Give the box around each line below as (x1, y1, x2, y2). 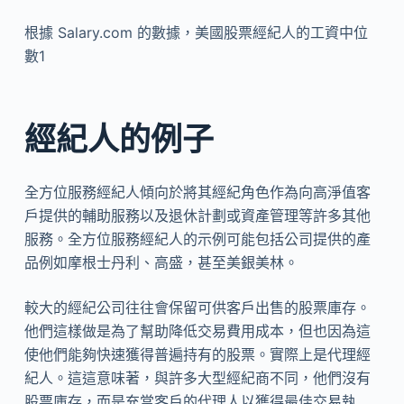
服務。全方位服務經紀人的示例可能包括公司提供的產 (23, 230, 371, 248)
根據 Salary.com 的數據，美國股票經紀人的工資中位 (23, 23, 368, 41)
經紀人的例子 (23, 119, 214, 158)
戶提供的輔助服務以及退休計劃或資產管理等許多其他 (23, 207, 371, 225)
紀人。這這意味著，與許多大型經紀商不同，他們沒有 (23, 369, 371, 387)
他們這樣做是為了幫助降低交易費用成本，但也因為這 (23, 322, 371, 340)
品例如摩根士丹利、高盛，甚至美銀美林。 (23, 253, 298, 271)
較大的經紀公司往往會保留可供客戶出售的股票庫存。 (23, 298, 371, 317)
